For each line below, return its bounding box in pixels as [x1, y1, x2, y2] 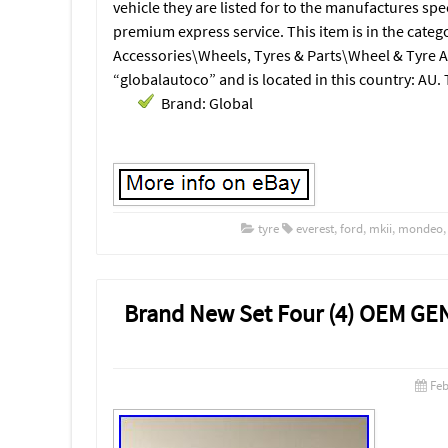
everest [296, 220, 335, 237]
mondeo [398, 220, 444, 237]
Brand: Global [161, 92, 253, 113]
